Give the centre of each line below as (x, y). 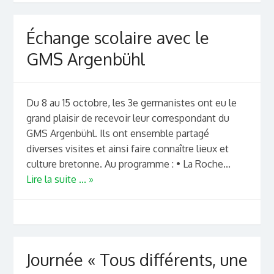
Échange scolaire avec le (117, 38)
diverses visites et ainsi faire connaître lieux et (127, 148)
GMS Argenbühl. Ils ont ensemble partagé (117, 133)
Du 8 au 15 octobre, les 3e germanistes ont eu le (131, 102)
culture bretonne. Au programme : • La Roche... (128, 164)
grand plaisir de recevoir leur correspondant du (128, 118)
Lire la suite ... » (60, 179)
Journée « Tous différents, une (137, 260)
